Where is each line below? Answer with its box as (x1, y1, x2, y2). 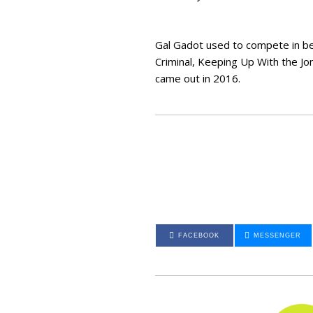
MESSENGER (254, 232, 302, 240)
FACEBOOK (178, 232, 220, 240)
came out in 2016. (155, 71, 240, 86)
